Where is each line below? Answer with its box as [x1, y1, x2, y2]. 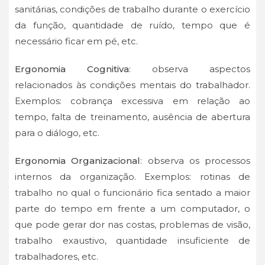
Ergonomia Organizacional [15, 155, 141, 167]
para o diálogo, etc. [15, 127, 99, 139]
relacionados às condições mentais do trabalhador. [15, 79, 250, 91]
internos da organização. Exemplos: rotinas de [15, 171, 250, 183]
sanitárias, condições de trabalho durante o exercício [15, 4, 250, 15]
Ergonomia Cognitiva [15, 63, 129, 75]
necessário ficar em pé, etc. [15, 35, 138, 47]
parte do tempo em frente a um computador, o [15, 203, 250, 215]
